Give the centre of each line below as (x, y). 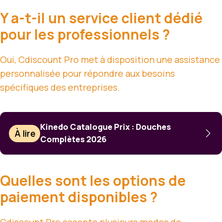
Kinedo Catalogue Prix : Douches (106, 127)
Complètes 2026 (74, 139)
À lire (25, 134)
